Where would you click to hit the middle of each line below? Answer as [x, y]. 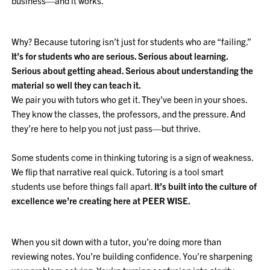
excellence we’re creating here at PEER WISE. [101, 200]
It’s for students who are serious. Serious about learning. [120, 56]
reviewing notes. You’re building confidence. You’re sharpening [132, 256]
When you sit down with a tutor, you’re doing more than [117, 241]
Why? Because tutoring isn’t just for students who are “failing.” [132, 41]
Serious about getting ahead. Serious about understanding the [133, 70]
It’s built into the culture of [206, 186]
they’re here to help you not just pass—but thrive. [106, 128]
